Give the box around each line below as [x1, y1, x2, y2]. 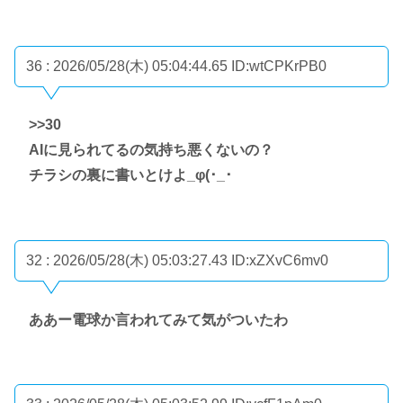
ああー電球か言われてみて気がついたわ [29, 311, 288, 327]
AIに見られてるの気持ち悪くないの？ [29, 142, 273, 158]
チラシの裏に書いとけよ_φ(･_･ [29, 167, 232, 184]
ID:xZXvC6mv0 [231, 253, 328, 268]
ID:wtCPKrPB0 [231, 58, 327, 74]
